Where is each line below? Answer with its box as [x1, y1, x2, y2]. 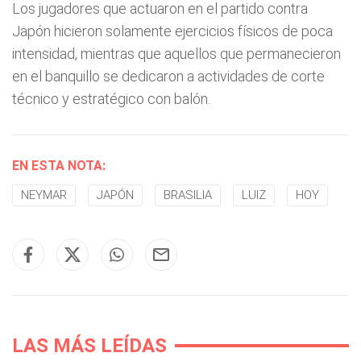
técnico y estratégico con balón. [12, 90, 210, 107]
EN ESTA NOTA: [12, 158, 106, 173]
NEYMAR [21, 188, 67, 202]
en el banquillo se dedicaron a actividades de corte [12, 68, 325, 85]
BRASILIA [164, 188, 212, 202]
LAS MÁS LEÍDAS [12, 334, 167, 357]
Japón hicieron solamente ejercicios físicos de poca [12, 23, 333, 39]
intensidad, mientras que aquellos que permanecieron [12, 45, 341, 62]
